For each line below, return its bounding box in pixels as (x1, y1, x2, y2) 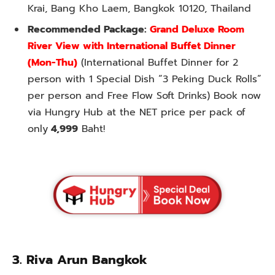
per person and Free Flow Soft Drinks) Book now (28, 88, 261, 103)
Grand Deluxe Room (147, 21, 244, 37)
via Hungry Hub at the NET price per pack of (28, 104, 246, 120)
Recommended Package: (28, 21, 147, 37)
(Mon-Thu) (28, 55, 77, 70)
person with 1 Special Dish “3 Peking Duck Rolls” (28, 71, 261, 87)
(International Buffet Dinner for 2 (77, 55, 238, 70)
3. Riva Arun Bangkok (12, 250, 152, 270)
